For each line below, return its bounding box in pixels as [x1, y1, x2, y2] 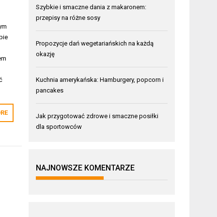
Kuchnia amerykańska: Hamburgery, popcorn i [36, 76, 164, 83]
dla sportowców [36, 123, 82, 130]
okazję [36, 50, 55, 58]
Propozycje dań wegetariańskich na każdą [36, 39, 154, 47]
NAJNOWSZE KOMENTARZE [36, 163, 135, 172]
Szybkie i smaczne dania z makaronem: [36, 3, 147, 11]
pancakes [36, 86, 64, 94]
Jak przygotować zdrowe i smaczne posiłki [36, 112, 159, 120]
